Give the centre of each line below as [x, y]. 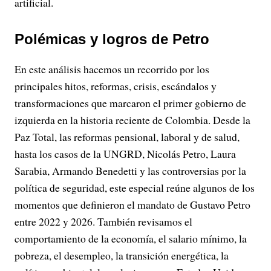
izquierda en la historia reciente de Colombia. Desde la [132, 120]
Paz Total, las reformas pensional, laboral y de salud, [127, 137]
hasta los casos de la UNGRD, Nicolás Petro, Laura [125, 154]
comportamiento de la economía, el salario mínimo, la [131, 238]
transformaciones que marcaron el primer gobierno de [130, 103]
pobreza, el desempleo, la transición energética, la [122, 255]
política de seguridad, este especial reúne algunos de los [135, 188]
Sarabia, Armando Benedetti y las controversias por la [130, 171]
